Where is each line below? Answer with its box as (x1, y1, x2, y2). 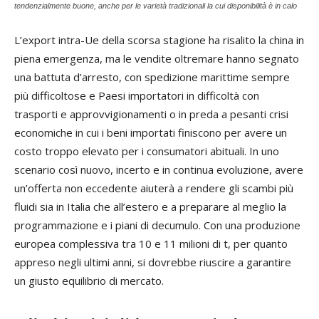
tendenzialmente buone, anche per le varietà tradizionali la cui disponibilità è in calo (14, 1, 297, 11)
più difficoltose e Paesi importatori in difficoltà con (14, 88, 259, 103)
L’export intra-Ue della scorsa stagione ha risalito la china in (14, 33, 304, 48)
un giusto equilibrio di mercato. (14, 273, 164, 288)
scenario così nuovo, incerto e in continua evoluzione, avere (14, 162, 303, 177)
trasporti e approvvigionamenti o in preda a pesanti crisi (14, 107, 288, 122)
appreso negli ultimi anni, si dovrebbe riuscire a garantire (14, 255, 291, 270)
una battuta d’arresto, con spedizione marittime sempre (14, 70, 290, 85)
